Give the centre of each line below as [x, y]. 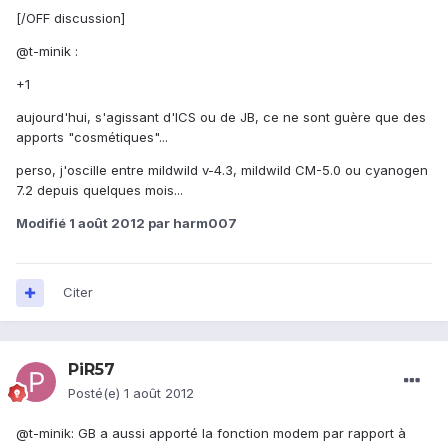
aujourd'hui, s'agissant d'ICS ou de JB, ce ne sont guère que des [221, 117]
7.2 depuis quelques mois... [99, 190]
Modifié [42, 223]
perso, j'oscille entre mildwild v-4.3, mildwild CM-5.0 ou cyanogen [222, 170]
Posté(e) [96, 393]
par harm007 [191, 223]
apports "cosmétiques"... [92, 137]
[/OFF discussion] [70, 18]
